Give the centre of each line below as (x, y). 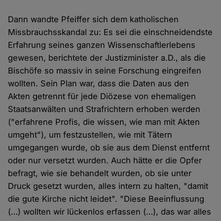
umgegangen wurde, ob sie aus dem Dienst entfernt (109, 148)
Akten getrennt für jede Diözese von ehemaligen (102, 96)
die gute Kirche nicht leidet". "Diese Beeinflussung (106, 199)
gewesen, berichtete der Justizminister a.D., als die (107, 58)
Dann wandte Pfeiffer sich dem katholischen (93, 19)
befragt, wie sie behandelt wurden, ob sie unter (100, 173)
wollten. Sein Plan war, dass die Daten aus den (99, 84)
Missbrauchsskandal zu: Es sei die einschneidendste (110, 32)
